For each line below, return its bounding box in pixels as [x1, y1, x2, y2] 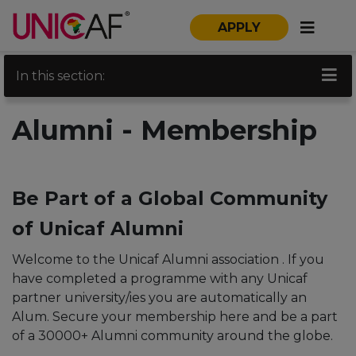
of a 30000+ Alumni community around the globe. [12, 328, 333, 343]
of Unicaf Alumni [12, 217, 184, 240]
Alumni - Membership [12, 114, 317, 147]
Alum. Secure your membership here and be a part [12, 309, 338, 324]
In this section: [16, 68, 105, 83]
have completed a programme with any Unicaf [12, 271, 308, 286]
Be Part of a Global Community [12, 187, 327, 210]
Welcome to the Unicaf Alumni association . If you [12, 252, 324, 267]
